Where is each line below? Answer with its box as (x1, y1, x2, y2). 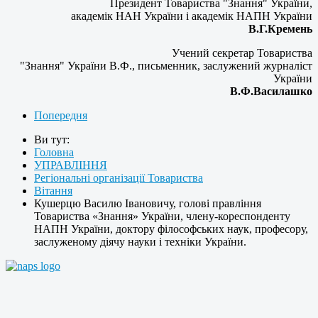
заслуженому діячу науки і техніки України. (34, 236, 246, 248)
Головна (34, 146, 74, 159)
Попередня (34, 109, 87, 122)
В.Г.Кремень (248, 23, 312, 35)
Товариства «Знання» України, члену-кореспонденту (34, 210, 290, 223)
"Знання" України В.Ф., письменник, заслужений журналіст (20, 60, 312, 72)
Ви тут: (34, 133, 72, 146)
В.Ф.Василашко (230, 85, 312, 98)
